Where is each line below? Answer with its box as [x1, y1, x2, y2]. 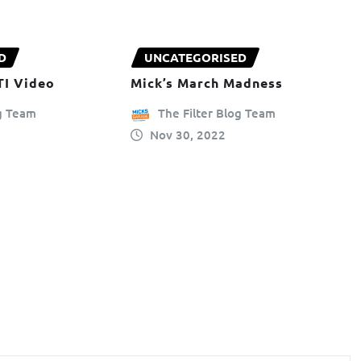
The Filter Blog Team [158, 105, 276, 122]
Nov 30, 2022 [150, 126, 226, 143]
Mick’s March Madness [130, 74, 283, 92]
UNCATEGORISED [143, 48, 247, 65]
